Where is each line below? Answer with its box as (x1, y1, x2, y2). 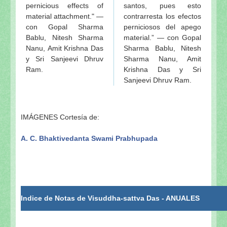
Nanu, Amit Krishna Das (26, 44, 103, 52)
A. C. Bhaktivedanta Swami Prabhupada (21, 134, 158, 142)
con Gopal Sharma (26, 22, 103, 31)
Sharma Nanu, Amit (124, 54, 201, 63)
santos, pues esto (124, 1, 201, 10)
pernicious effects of (26, 1, 103, 10)
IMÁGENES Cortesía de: (21, 112, 99, 121)
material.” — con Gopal (124, 33, 201, 42)
